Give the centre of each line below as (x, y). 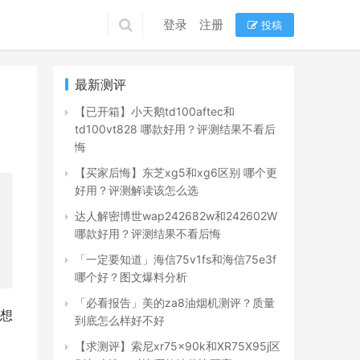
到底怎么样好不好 (120, 320)
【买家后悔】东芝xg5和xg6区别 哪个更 (176, 172)
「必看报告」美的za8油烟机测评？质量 (175, 303)
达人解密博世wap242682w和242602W (176, 216)
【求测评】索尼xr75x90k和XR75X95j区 (178, 346)
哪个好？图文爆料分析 (131, 277)
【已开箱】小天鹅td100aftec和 (155, 111)
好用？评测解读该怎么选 (137, 190)
